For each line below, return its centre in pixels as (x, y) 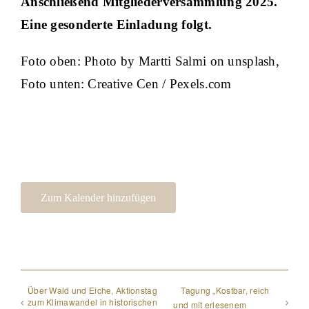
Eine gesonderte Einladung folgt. (117, 24)
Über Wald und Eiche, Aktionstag (92, 290)
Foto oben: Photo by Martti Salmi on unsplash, (150, 61)
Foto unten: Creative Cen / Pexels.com (126, 84)
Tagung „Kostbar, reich (225, 290)
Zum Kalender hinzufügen (98, 198)
